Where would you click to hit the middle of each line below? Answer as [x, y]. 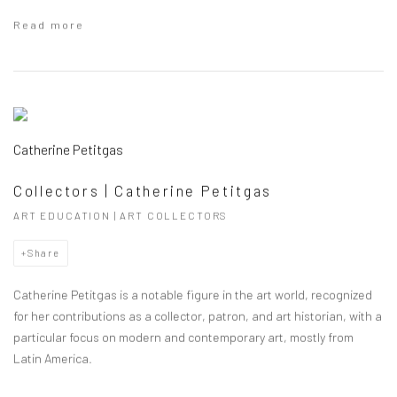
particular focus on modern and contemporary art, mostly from [183, 337]
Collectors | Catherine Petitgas [143, 190]
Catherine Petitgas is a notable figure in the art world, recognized [193, 294]
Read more [49, 24]
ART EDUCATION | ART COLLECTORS [121, 215]
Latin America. [53, 358]
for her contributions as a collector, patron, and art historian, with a [198, 315]
